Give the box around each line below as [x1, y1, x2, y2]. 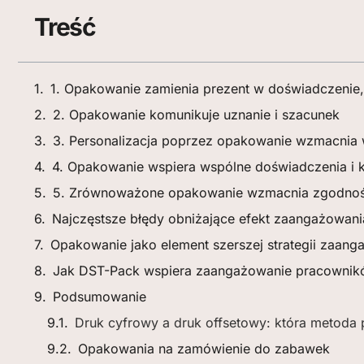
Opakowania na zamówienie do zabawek [78, 340, 330, 357]
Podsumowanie [53, 288, 146, 305]
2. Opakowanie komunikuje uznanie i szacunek [53, 106, 340, 123]
